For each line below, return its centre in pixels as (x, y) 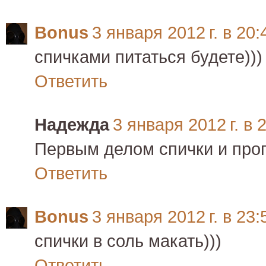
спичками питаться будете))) (148, 57)
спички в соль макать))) (128, 241)
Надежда (72, 125)
